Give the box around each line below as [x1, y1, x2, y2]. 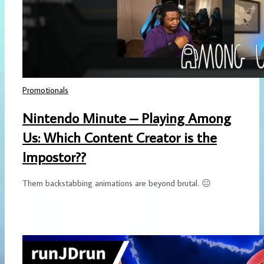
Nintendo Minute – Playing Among [22, 108, 231, 127]
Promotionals [22, 84, 68, 96]
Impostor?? [22, 147, 86, 166]
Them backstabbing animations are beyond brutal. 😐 [22, 177, 211, 189]
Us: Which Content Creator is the [22, 127, 217, 146]
